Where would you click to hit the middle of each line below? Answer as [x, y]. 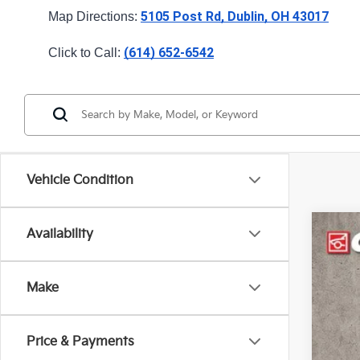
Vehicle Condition [80, 180]
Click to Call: [86, 52]
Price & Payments [80, 342]
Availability [60, 234]
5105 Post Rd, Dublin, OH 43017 [235, 16]
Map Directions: [94, 16]
